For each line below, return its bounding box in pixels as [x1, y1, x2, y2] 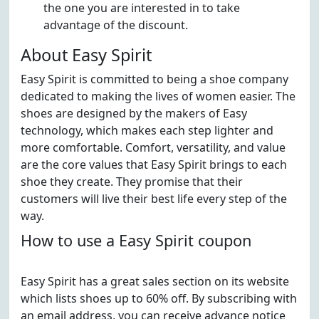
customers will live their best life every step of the [21, 191, 287, 206]
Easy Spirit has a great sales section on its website [21, 273, 289, 289]
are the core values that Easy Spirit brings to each [21, 157, 287, 172]
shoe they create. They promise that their [21, 174, 243, 189]
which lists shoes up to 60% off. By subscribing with [21, 291, 297, 306]
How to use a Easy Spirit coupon [21, 230, 251, 251]
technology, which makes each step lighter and [21, 122, 273, 138]
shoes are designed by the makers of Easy [21, 105, 247, 121]
